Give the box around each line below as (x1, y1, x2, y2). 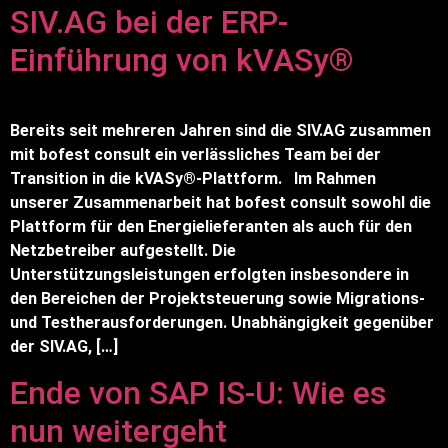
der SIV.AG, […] (10, 337, 118, 357)
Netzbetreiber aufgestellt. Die (10, 241, 236, 261)
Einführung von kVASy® (10, 41, 354, 80)
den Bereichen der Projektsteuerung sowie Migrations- (10, 289, 425, 309)
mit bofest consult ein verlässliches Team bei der (10, 145, 381, 165)
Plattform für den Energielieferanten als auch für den (10, 217, 412, 237)
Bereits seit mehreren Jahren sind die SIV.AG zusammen (10, 121, 431, 141)
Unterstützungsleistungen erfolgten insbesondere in (10, 265, 409, 285)
